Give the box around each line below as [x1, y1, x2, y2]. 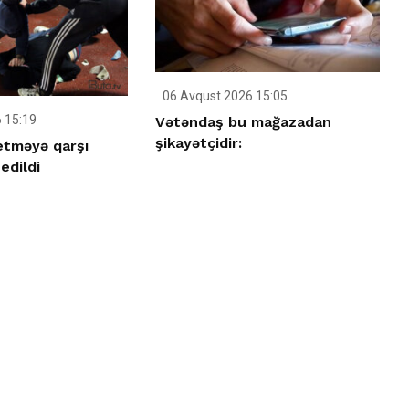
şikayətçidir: [155, 134, 243, 152]
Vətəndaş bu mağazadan [155, 113, 332, 131]
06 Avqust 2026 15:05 [160, 89, 288, 104]
